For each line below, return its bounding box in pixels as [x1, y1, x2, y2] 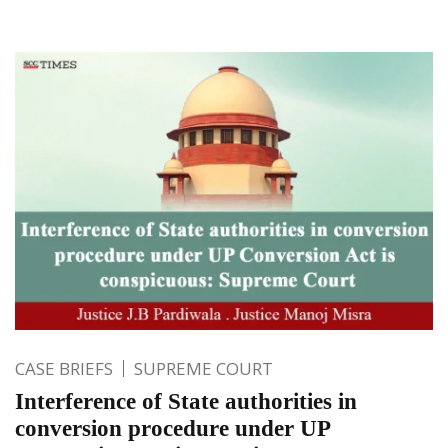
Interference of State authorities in [15, 388, 357, 414]
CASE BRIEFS [15, 356, 113, 380]
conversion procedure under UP [15, 415, 330, 441]
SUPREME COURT [134, 356, 273, 380]
